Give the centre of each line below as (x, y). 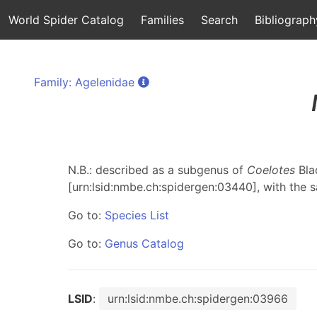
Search (219, 20)
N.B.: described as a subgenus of (157, 170)
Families (162, 20)
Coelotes (271, 170)
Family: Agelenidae (84, 82)
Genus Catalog (144, 243)
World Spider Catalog (66, 20)
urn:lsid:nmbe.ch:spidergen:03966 (198, 299)
